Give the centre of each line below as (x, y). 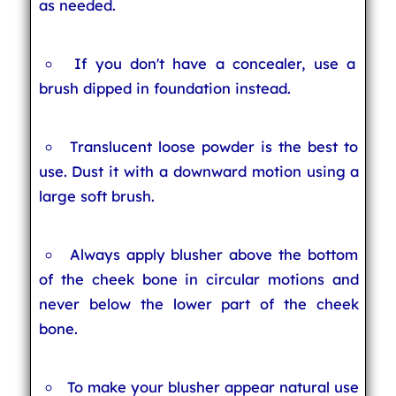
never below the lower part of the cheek (199, 304)
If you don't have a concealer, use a (215, 63)
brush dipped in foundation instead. (164, 88)
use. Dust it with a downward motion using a (199, 171)
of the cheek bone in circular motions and (199, 279)
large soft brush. (96, 196)
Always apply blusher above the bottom (213, 254)
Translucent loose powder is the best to (214, 146)
